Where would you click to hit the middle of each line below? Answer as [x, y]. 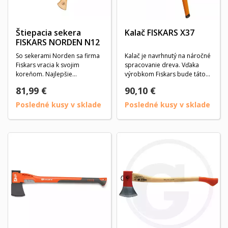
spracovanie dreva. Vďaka [162, 65]
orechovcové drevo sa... [50, 83]
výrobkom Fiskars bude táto [165, 74]
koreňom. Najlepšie [44, 74]
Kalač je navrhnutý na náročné [168, 56]
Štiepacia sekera [48, 33]
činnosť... [137, 83]
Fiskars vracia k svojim [48, 65]
